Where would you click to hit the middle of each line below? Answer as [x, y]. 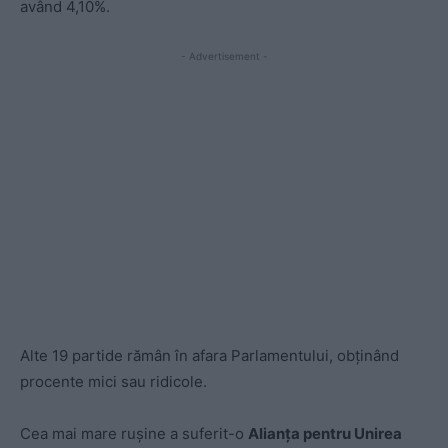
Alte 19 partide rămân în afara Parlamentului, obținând [209, 356]
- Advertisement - [224, 56]
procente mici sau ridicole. [113, 382]
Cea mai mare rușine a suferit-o [134, 434]
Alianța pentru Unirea [325, 434]
